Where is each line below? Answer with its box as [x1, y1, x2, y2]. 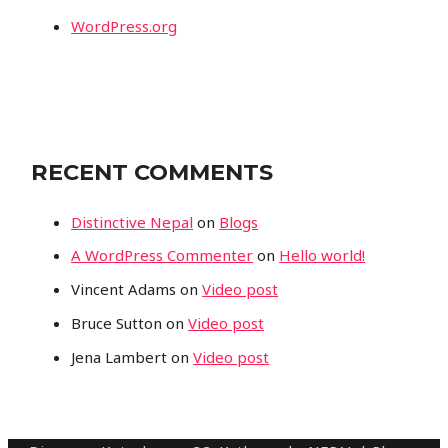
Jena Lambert [71, 346, 168, 367]
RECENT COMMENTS [31, 157, 274, 186]
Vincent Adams [71, 279, 177, 300]
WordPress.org [71, 15, 178, 36]
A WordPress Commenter [71, 245, 254, 266]
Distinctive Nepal [71, 211, 194, 232]
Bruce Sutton [71, 312, 163, 333]
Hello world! [279, 245, 366, 266]
